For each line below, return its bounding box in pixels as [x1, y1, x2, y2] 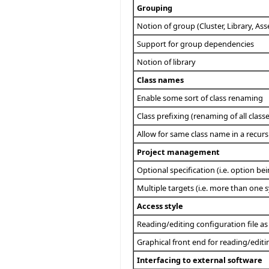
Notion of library [137, 56, 196, 68]
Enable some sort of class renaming [137, 92, 263, 104]
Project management [137, 147, 220, 158]
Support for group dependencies [137, 38, 254, 50]
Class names [137, 74, 184, 86]
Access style [137, 201, 183, 212]
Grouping [137, 2, 172, 14]
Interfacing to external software [137, 255, 262, 266]
